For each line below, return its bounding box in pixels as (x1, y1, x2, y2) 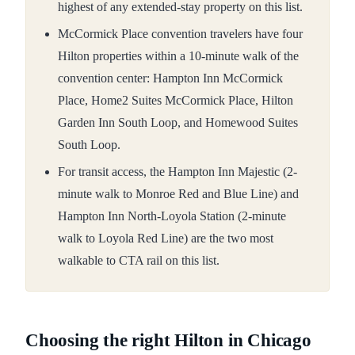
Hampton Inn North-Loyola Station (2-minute (58, 208, 286, 223)
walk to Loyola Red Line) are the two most (58, 231, 273, 245)
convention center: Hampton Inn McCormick (58, 71, 283, 85)
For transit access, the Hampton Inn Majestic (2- (58, 164, 297, 178)
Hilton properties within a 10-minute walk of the (58, 48, 299, 63)
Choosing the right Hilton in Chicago (25, 330, 311, 350)
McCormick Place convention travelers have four (58, 26, 303, 40)
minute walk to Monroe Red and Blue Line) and (58, 186, 299, 200)
